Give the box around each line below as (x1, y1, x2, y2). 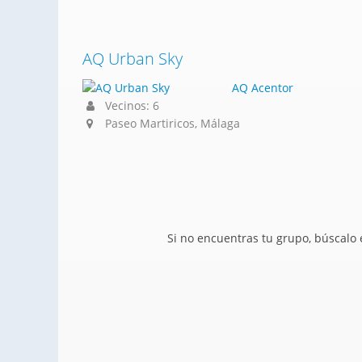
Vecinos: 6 (102, 98, 159, 113)
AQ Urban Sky (82, 48, 183, 69)
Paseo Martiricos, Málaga (105, 116, 240, 131)
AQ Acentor (232, 80, 293, 95)
